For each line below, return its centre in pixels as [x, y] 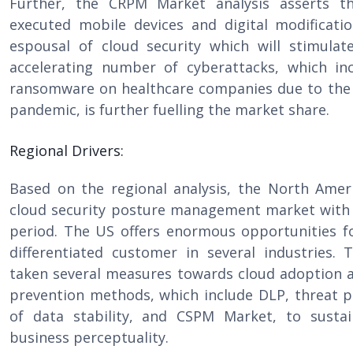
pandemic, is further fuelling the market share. [169, 110]
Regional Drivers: [67, 150]
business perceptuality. [89, 337]
